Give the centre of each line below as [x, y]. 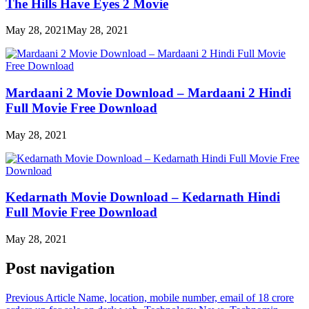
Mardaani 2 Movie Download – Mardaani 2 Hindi [148, 93]
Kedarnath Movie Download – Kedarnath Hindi [143, 197]
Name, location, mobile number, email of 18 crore [186, 297]
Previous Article [40, 297]
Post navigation [60, 269]
